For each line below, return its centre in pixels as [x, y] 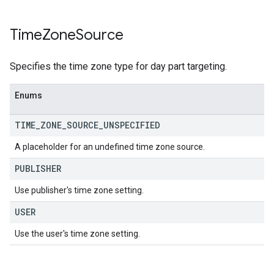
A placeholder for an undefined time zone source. [110, 147]
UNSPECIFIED [132, 125]
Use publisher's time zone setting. [79, 190]
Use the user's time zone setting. [77, 234]
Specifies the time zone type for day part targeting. [118, 66]
